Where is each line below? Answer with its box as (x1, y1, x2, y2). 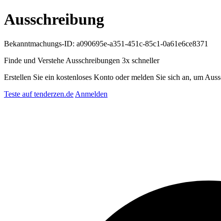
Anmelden (75, 89, 108, 98)
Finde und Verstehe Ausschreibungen (4, 56, 122, 65)
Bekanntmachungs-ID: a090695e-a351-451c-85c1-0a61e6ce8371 (4, 39, 208, 48)
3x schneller (122, 56, 159, 65)
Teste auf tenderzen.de (4, 89, 74, 98)
